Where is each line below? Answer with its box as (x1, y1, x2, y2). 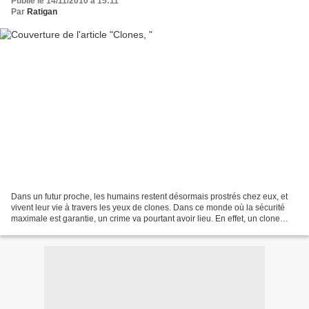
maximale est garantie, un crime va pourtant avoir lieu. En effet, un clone (11, 213, 280, 223)
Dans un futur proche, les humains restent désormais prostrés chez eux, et (11, 191, 288, 201)
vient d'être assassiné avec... (11, 224, 118, 235)
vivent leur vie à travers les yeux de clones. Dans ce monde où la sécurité (11, 202, 285, 212)
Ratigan (27, 7, 57, 17)
